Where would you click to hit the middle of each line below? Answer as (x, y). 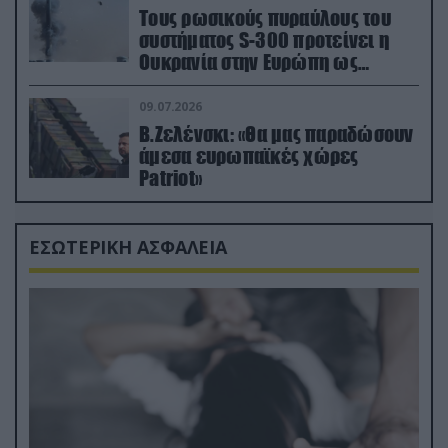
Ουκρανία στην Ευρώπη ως (248, 61)
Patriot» (170, 177)
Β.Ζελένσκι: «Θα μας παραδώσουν (276, 133)
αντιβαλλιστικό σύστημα (239, 83)
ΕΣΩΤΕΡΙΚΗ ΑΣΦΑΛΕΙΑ (128, 246)
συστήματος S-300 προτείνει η (264, 39)
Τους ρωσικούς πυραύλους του (265, 17)
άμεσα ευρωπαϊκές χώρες (249, 155)
